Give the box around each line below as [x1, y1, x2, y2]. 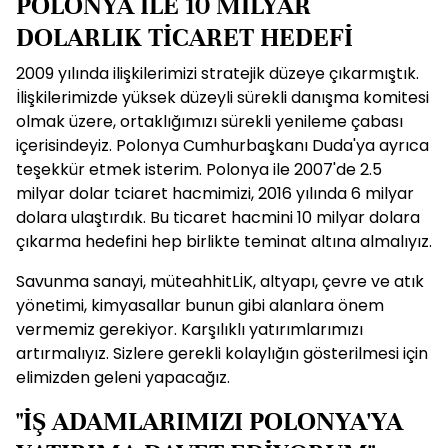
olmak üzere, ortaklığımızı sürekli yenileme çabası [16, 110, 403, 133]
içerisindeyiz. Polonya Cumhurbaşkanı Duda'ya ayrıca [16, 134, 429, 157]
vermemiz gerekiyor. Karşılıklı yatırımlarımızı [16, 318, 363, 341]
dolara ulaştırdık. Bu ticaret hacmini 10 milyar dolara [16, 206, 420, 229]
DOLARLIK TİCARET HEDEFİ [16, 21, 353, 54]
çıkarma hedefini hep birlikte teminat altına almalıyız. [16, 230, 432, 253]
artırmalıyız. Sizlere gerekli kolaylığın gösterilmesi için [16, 342, 428, 365]
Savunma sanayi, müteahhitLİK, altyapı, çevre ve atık [16, 270, 424, 293]
